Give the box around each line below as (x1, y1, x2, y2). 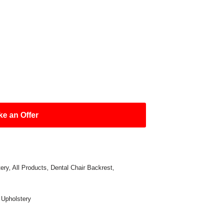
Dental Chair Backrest (51, 164, 113, 171)
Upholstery (1, 195, 32, 202)
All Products (12, 164, 47, 171)
